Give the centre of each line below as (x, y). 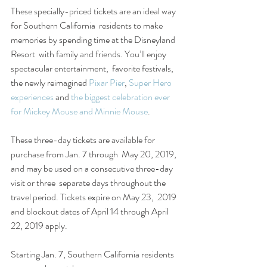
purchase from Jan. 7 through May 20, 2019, (94, 154)
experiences (32, 97)
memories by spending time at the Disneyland (94, 39)
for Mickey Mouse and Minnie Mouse (79, 111)
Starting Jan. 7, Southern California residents (93, 254)
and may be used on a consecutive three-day (93, 168)
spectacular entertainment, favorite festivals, (93, 68)
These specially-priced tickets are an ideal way (94, 11)
